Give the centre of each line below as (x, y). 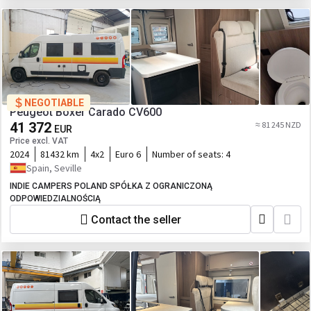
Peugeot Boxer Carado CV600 (145, 112)
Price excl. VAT (39, 141)
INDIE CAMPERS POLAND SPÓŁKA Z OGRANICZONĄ (111, 186)
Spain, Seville (54, 168)
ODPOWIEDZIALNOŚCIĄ (55, 199)
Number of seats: (189, 154)
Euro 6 (128, 154)
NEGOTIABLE (54, 103)
